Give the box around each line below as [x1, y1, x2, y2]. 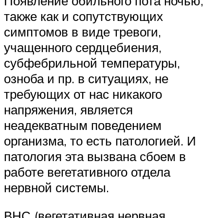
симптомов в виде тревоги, [4, 24, 161, 40]
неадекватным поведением [4, 117, 162, 133]
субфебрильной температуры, [4, 55, 180, 71]
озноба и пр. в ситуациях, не [4, 71, 168, 87]
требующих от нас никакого [4, 86, 162, 102]
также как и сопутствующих [4, 8, 163, 24]
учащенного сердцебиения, [4, 39, 162, 55]
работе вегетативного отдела [4, 164, 170, 180]
